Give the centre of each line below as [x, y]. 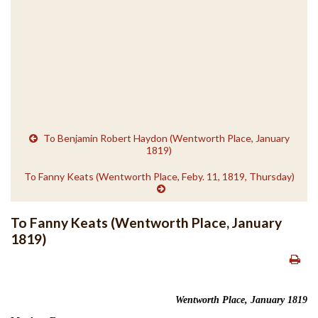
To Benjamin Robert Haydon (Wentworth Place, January [166, 138]
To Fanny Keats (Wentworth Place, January [146, 222]
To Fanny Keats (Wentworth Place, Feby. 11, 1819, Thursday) [159, 176]
